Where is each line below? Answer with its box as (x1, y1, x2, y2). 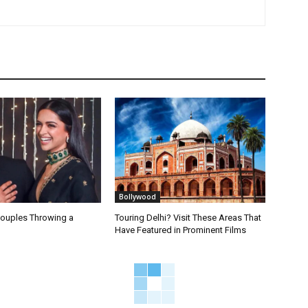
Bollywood (119, 191, 157, 201)
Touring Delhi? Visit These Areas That (115, 212, 262, 223)
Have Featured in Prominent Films (115, 224, 247, 235)
